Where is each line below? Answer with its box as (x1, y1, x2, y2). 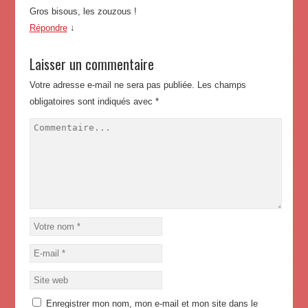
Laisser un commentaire (29, 54, 154, 75)
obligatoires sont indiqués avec (29, 96, 155, 107)
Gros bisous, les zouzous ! (29, 6, 137, 17)
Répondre (29, 23, 67, 34)
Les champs (197, 80, 246, 91)
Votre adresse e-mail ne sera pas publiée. (29, 80, 195, 91)
